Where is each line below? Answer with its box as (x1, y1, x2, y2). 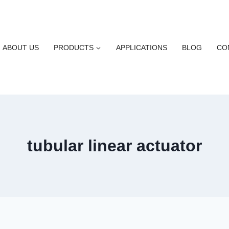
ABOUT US (2, 43, 39, 52)
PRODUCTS (54, 43, 94, 52)
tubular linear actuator (27, 136, 202, 155)
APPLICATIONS (116, 43, 167, 52)
